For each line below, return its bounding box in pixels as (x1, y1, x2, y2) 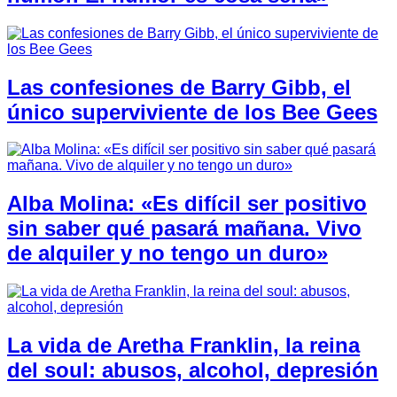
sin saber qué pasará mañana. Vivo (7, 216, 362, 241)
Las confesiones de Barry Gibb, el (7, 74, 351, 99)
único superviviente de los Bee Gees (7, 99, 378, 124)
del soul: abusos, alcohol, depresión (7, 358, 378, 383)
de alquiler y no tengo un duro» (7, 241, 328, 266)
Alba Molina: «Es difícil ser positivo (7, 191, 367, 216)
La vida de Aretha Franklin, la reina (7, 333, 360, 358)
